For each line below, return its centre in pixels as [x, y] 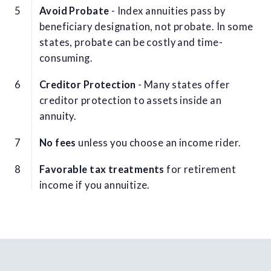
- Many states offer [183, 84]
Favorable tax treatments [102, 169]
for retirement [200, 169]
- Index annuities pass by [167, 11]
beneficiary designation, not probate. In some [146, 26]
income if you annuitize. [95, 185]
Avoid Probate [74, 11]
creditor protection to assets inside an [131, 100]
